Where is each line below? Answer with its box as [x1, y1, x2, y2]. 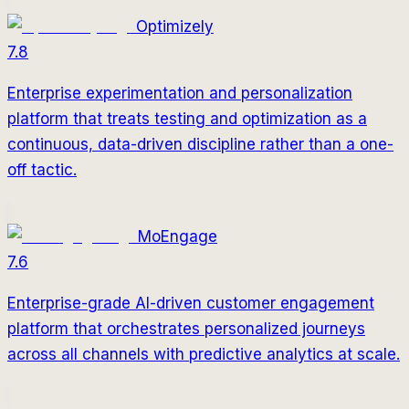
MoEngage [138, 226, 217, 246]
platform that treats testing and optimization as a [7, 109, 367, 128]
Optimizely [136, 16, 214, 36]
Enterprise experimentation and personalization [7, 83, 352, 102]
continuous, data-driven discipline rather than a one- [7, 134, 393, 153]
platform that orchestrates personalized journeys [7, 319, 365, 338]
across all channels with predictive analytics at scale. [7, 344, 400, 363]
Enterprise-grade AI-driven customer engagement [7, 293, 374, 312]
